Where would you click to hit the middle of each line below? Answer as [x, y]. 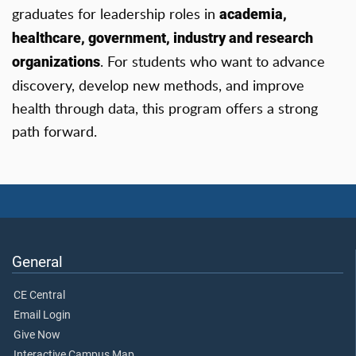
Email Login [42, 315]
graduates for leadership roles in [116, 14]
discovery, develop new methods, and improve [158, 85]
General [37, 262]
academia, [253, 15]
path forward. [54, 132]
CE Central [39, 296]
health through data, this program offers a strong [165, 108]
